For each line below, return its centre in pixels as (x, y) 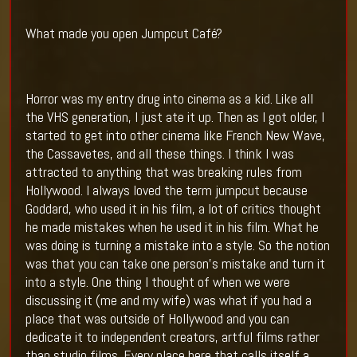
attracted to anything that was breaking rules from (163, 172)
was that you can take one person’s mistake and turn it (175, 264)
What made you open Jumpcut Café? (124, 33)
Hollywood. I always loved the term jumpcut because (166, 190)
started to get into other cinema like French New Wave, (175, 135)
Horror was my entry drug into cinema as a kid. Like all (169, 99)
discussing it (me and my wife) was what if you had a (168, 300)
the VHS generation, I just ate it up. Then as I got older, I (175, 117)
